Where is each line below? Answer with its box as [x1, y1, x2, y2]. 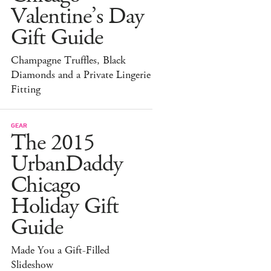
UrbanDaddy [11, 149, 123, 179]
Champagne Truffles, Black [11, 53, 126, 68]
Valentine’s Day [11, 1, 144, 31]
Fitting [11, 82, 41, 97]
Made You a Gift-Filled [11, 243, 109, 258]
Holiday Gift [11, 191, 119, 221]
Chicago [11, 170, 80, 200]
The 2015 [11, 128, 94, 158]
